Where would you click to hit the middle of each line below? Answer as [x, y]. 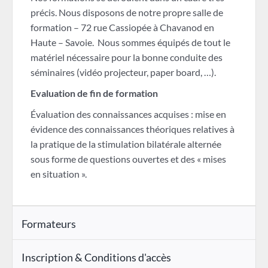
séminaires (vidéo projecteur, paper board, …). [123, 72]
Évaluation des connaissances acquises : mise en [128, 114]
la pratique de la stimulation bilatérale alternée [126, 144]
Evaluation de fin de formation [94, 93]
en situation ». [58, 174]
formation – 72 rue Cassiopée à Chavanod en [122, 28]
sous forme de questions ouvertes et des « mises [128, 159]
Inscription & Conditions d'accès [96, 258]
